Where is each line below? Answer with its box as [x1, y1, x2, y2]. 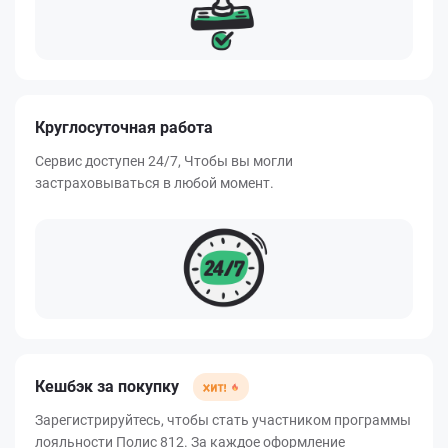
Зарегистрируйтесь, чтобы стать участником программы [35, 412, 411, 428]
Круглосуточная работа [35, 118, 213, 137]
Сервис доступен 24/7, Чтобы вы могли [35, 153, 293, 169]
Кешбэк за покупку [35, 377, 183, 396]
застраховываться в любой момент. [35, 175, 274, 191]
